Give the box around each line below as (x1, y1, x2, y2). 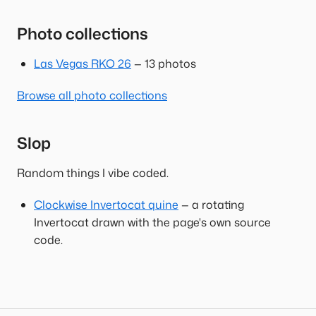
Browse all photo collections (17, 87, 167, 103)
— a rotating (178, 197, 244, 212)
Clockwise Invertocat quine (34, 197, 178, 212)
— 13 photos (131, 56, 196, 71)
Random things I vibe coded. (17, 165, 169, 181)
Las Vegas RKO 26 (34, 56, 131, 71)
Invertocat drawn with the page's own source (34, 214, 271, 230)
